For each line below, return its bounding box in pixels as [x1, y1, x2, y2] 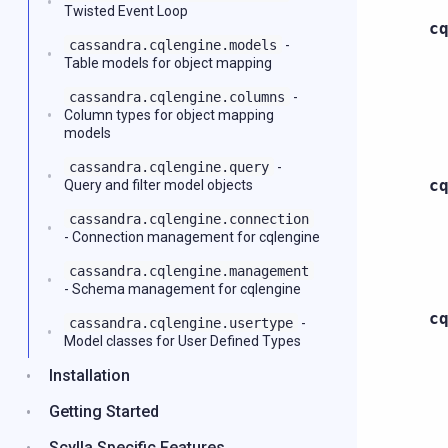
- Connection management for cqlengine [64, 229, 320, 245]
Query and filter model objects [64, 177, 253, 193]
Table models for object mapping [64, 55, 272, 71]
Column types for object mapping [64, 107, 274, 123]
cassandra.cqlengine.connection [69, 211, 309, 227]
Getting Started [49, 402, 159, 421]
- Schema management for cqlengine [64, 281, 301, 297]
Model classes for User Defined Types [64, 333, 301, 349]
